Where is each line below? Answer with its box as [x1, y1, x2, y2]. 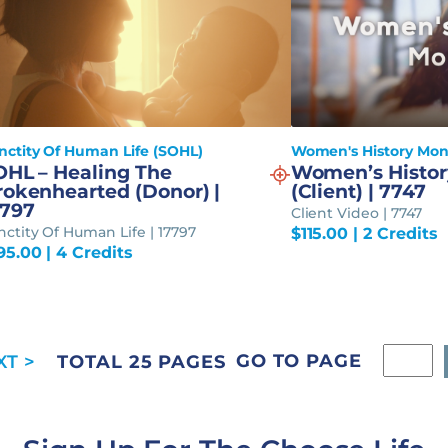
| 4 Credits [41, 242, 133, 262]
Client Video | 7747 [290, 203, 422, 222]
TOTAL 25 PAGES [57, 350, 226, 373]
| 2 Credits [348, 223, 438, 243]
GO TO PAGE [235, 349, 362, 372]
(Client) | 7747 [290, 179, 426, 203]
